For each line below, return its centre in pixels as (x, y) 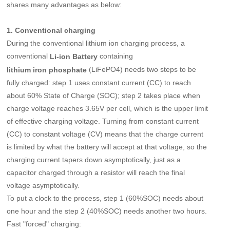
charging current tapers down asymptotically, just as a (94, 159)
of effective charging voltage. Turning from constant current (103, 121)
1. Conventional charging (51, 30)
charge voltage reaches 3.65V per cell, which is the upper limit (108, 108)
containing (116, 56)
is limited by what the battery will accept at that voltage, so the (107, 147)
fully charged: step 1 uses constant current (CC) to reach (99, 82)
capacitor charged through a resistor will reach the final (96, 172)
